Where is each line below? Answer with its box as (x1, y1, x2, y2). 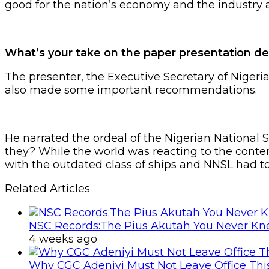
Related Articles (5, 181, 90, 195)
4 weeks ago (29, 232, 97, 246)
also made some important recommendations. (5, 83, 257, 97)
